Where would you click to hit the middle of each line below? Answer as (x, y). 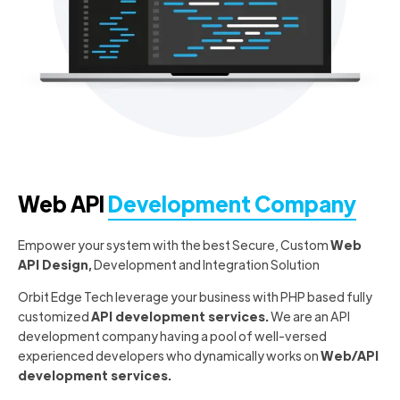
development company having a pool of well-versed (172, 335)
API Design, (55, 264)
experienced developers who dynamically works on (169, 355)
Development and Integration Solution (206, 264)
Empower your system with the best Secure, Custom (174, 244)
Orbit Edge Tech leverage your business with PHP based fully (195, 296)
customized (54, 316)
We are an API (309, 316)
